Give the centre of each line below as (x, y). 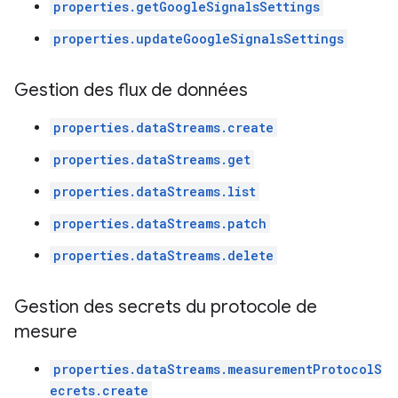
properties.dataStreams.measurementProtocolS (218, 369)
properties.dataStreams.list (155, 191)
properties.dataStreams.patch (160, 223)
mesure (46, 332)
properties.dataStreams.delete (163, 255)
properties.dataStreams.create (163, 127)
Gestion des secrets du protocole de (166, 307)
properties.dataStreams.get (152, 159)
